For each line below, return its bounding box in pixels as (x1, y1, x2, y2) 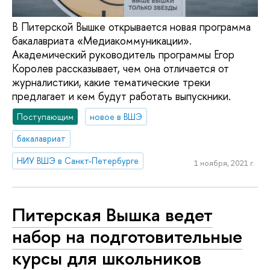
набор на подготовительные (12, 223, 242, 249)
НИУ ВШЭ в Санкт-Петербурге (17, 155, 139, 167)
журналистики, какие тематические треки (12, 74, 210, 90)
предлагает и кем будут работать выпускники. (12, 88, 231, 104)
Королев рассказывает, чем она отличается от (12, 60, 229, 76)
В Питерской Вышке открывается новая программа (12, 19, 251, 34)
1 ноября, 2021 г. (193, 157, 254, 168)
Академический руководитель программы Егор (12, 46, 234, 62)
